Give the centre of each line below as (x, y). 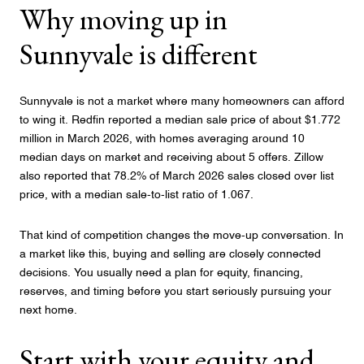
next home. (48, 310)
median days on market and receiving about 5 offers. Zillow (171, 158)
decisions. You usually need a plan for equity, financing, (161, 273)
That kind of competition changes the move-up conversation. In (182, 235)
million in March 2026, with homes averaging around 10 (162, 139)
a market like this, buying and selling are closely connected (170, 254)
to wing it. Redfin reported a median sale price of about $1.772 (180, 121)
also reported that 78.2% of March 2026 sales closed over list (177, 177)
